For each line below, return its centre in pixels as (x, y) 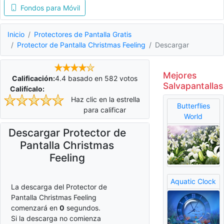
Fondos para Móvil (50, 7)
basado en (85, 78)
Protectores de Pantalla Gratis (83, 34)
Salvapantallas (193, 85)
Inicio (16, 34)
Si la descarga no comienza (56, 218)
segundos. (82, 208)
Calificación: (33, 78)
